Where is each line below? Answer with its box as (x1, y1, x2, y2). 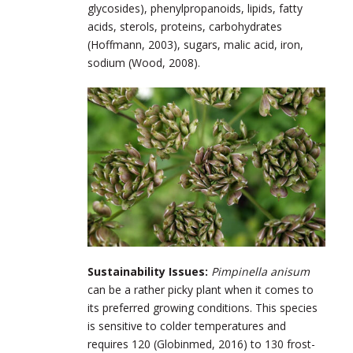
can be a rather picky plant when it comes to (87, 281, 314, 297)
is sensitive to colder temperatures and (87, 318, 286, 333)
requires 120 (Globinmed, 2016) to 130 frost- (87, 336, 315, 351)
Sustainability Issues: (87, 263, 211, 279)
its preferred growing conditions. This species (87, 299, 318, 315)
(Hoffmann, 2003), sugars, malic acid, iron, (87, 37, 303, 53)
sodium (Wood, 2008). (87, 55, 200, 71)
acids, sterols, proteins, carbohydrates (87, 19, 282, 35)
